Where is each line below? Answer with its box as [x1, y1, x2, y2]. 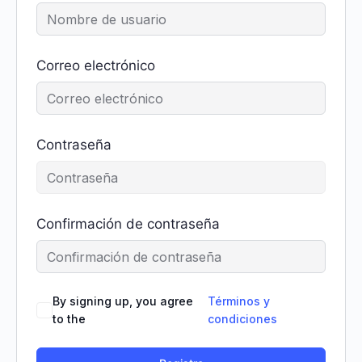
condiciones [207, 312, 277, 326]
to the [53, 312, 86, 326]
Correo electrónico [36, 57, 155, 74]
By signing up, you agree [53, 294, 193, 308]
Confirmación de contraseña [36, 216, 220, 232]
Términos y [207, 294, 270, 308]
